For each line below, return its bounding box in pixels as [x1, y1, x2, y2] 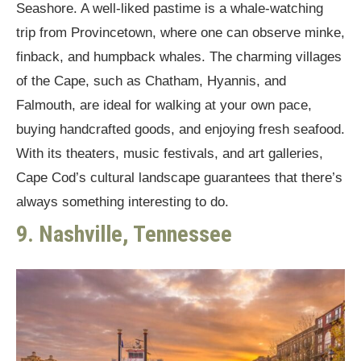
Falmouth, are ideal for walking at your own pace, [16, 98, 312, 114]
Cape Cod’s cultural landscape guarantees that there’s [16, 170, 342, 186]
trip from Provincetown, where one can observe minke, [16, 25, 345, 41]
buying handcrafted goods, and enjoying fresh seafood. [16, 122, 345, 138]
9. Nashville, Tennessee [16, 221, 232, 248]
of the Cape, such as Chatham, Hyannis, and [16, 73, 286, 89]
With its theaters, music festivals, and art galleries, [16, 146, 323, 162]
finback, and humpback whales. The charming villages [16, 49, 342, 65]
